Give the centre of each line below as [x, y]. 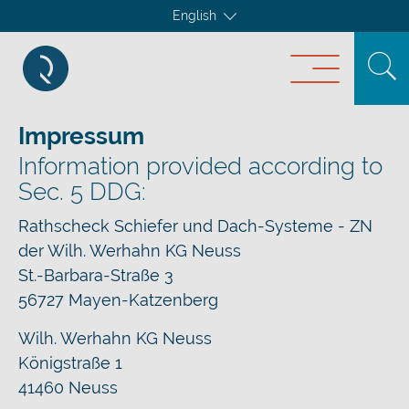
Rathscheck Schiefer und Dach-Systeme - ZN [195, 226]
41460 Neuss [68, 388]
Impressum [81, 136]
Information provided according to [200, 166]
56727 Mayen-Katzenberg [118, 300]
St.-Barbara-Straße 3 [96, 275]
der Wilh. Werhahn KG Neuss [130, 251]
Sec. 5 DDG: [82, 192]
